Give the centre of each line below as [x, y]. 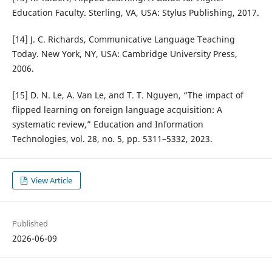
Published [30, 224]
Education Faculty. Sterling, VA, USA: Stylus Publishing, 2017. [135, 13]
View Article [51, 181]
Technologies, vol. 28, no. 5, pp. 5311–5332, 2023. [112, 139]
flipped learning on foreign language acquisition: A [117, 110]
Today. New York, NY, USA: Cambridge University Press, [124, 54]
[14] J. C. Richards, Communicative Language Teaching [123, 39]
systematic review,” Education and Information [107, 124]
